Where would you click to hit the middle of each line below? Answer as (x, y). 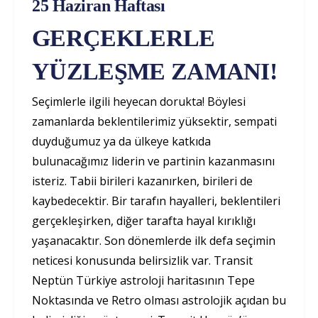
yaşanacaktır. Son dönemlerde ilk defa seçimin (154, 240)
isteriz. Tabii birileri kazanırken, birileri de (142, 181)
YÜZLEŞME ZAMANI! (155, 71)
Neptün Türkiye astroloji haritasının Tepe (143, 280)
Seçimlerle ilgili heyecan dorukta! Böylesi (139, 101)
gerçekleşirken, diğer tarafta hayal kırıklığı (144, 220)
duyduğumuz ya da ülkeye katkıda (121, 141)
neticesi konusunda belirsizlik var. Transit (142, 260)
